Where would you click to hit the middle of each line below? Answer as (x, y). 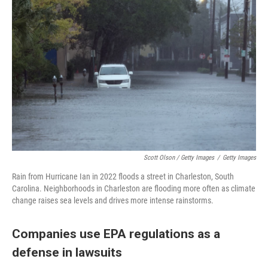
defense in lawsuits (67, 252)
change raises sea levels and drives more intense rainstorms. (113, 200)
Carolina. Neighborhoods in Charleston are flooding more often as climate (134, 188)
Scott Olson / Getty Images (179, 158)
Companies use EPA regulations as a (116, 234)
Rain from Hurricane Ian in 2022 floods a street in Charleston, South (123, 176)
